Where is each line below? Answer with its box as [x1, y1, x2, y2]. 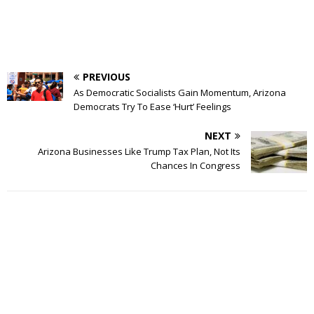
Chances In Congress [151, 158, 240, 172]
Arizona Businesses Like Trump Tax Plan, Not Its [38, 144, 240, 158]
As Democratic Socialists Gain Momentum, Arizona [74, 86, 286, 99]
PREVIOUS [83, 69, 130, 83]
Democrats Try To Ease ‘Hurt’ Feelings [74, 100, 231, 113]
